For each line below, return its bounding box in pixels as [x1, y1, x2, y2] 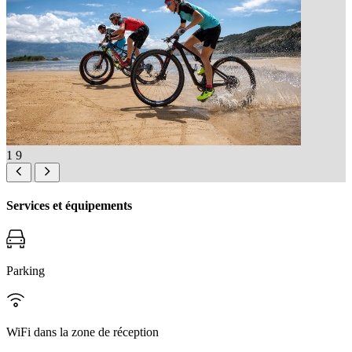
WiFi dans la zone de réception [6, 325, 159, 339]
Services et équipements [6, 199, 132, 213]
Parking [6, 264, 45, 278]
